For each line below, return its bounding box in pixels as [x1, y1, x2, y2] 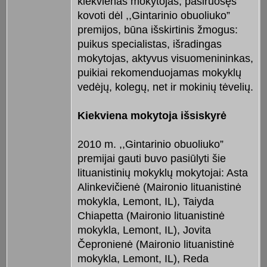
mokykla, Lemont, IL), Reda [77, 253, 209, 265]
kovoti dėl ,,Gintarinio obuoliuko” [77, 10, 230, 22]
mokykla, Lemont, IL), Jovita [77, 224, 211, 237]
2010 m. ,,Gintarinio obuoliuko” [77, 138, 223, 151]
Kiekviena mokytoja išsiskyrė [77, 110, 226, 122]
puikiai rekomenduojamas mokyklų [77, 67, 241, 79]
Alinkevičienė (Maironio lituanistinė [77, 181, 241, 194]
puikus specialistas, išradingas [77, 38, 222, 51]
